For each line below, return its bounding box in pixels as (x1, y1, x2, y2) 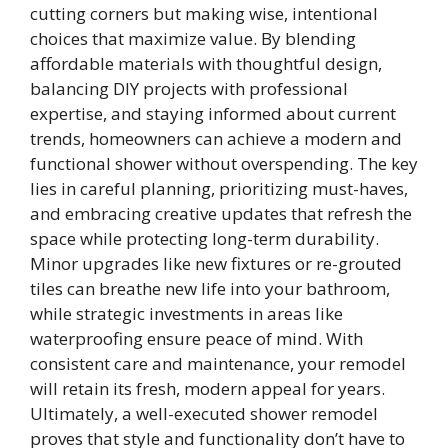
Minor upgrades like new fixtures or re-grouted (30, 252, 402, 276)
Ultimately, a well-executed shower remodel (30, 402, 378, 426)
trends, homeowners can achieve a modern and (30, 127, 402, 151)
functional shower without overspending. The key (30, 152, 418, 176)
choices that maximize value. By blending (30, 27, 356, 51)
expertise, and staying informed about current (30, 102, 396, 126)
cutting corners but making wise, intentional (30, 2, 378, 26)
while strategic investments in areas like (30, 302, 343, 326)
